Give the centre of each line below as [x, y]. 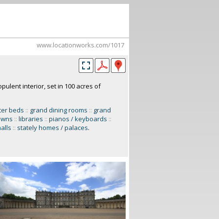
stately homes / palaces [52, 128]
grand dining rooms [58, 110]
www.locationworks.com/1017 [80, 45]
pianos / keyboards [78, 119]
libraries [31, 119]
